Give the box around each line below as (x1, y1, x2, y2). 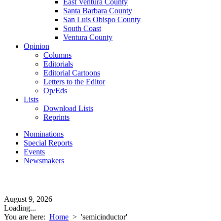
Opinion (24, 42, 49, 50)
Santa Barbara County (63, 6, 132, 15)
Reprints (43, 113, 70, 121)
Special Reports (24, 139, 73, 147)
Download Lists (43, 104, 93, 112)
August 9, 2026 (4, 195, 52, 203)
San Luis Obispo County (63, 15, 141, 24)
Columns (43, 51, 72, 59)
